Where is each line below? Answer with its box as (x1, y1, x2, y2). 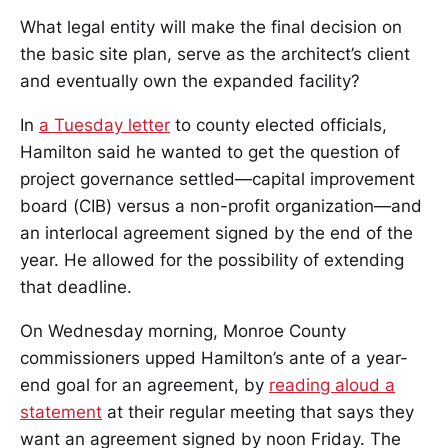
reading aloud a (269, 374, 395, 395)
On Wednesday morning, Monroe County (20, 320, 346, 341)
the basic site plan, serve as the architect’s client (20, 43, 410, 64)
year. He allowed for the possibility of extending (20, 249, 404, 270)
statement (20, 401, 102, 422)
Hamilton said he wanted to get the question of (20, 141, 400, 162)
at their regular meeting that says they (102, 401, 414, 422)
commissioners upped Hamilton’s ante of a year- (20, 347, 408, 368)
